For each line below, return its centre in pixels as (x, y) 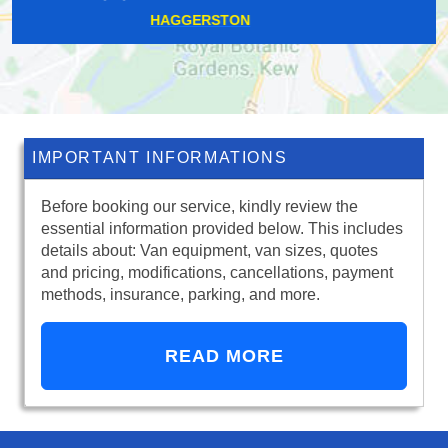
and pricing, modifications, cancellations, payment (217, 273)
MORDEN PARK (224, 20)
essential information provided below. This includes (222, 229)
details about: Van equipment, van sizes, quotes (209, 251)
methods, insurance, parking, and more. (180, 295)
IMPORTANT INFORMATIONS (160, 158)
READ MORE (224, 356)
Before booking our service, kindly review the (199, 207)
